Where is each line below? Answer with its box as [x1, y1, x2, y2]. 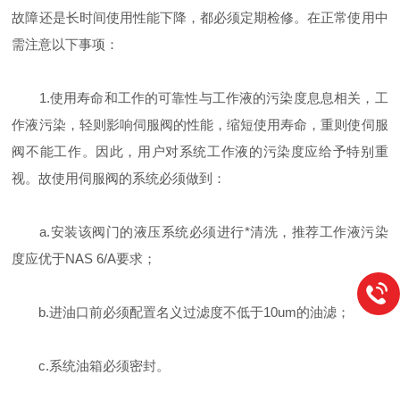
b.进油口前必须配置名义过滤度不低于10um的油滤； [12, 304, 351, 320]
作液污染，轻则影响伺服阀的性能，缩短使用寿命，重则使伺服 [12, 117, 388, 132]
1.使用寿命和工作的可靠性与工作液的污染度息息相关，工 [12, 90, 388, 105]
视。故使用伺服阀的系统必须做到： [12, 171, 227, 186]
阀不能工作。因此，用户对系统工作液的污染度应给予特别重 [12, 144, 388, 159]
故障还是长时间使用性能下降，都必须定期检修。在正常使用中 [12, 10, 388, 25]
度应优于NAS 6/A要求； [12, 251, 157, 266]
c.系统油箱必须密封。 [12, 358, 171, 373]
